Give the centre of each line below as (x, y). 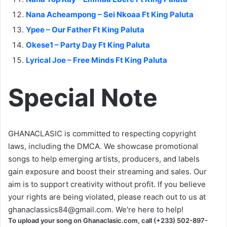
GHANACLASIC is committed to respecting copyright (102, 133)
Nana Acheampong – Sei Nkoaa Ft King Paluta (110, 14)
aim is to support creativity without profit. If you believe (107, 184)
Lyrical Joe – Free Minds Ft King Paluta (97, 60)
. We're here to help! (147, 209)
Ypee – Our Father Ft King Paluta (85, 29)
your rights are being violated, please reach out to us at (107, 197)
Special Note (83, 97)
